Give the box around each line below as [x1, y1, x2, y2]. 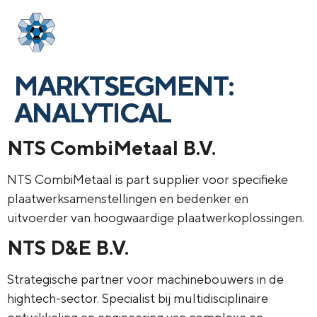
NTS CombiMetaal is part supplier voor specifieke [7, 172, 288, 187]
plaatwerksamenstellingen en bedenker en [7, 191, 248, 206]
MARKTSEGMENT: [14, 70, 234, 101]
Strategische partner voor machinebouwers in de [7, 272, 284, 287]
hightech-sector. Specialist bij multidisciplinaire [7, 291, 268, 306]
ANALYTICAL [14, 97, 171, 128]
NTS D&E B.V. [7, 236, 129, 260]
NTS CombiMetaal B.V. [7, 136, 216, 159]
